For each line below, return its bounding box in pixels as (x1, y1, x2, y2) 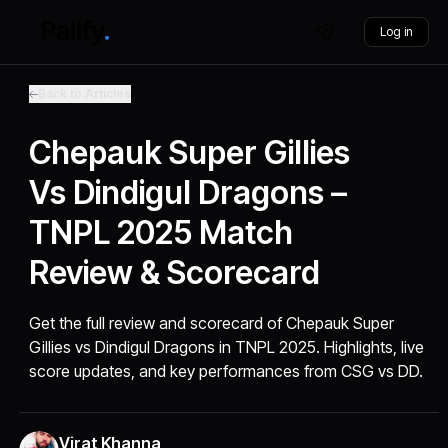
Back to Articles (38, 86, 132, 101)
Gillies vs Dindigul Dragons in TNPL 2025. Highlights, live (29, 337, 425, 357)
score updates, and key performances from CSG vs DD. (29, 361, 424, 381)
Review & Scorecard (29, 253, 321, 292)
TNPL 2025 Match (29, 213, 294, 252)
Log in (379, 24, 413, 39)
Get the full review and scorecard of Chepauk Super (29, 313, 395, 333)
